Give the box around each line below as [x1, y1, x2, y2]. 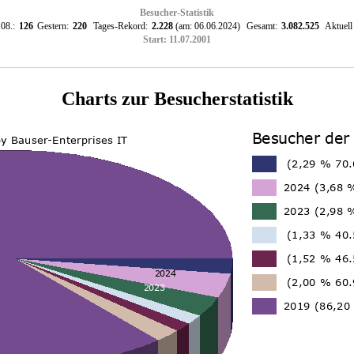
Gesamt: [241, 21, 277, 32]
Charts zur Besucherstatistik [61, 88, 293, 109]
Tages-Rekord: [88, 21, 148, 32]
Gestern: [34, 21, 69, 32]
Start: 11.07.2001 [143, 34, 211, 45]
